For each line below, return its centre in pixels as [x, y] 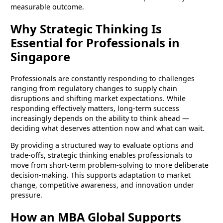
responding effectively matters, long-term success [95, 108]
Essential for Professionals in [95, 43]
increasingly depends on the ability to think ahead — [100, 118]
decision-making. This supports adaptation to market [101, 175]
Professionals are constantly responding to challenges [103, 78]
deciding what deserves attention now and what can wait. [108, 128]
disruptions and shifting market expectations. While [98, 98]
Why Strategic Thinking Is [86, 29]
